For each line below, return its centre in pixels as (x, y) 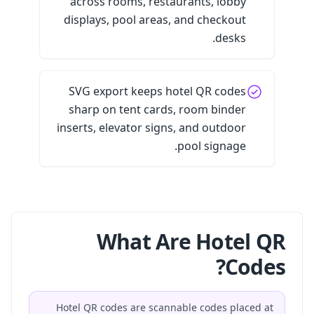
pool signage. (212, 146)
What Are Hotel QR (191, 241)
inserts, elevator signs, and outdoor (151, 128)
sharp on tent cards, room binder (157, 109)
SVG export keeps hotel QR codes (157, 91)
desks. (231, 38)
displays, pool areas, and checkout (155, 20)
